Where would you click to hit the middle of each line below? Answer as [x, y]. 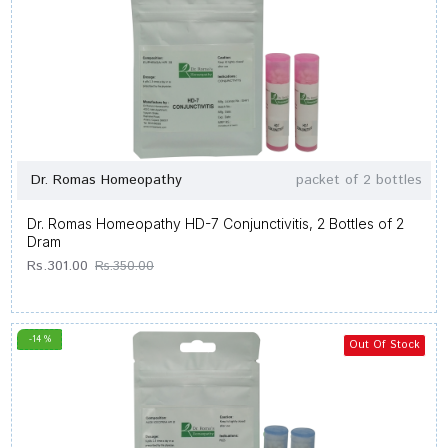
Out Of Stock [384, 345]
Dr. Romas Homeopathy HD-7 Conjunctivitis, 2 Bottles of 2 [215, 223]
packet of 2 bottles [358, 180]
